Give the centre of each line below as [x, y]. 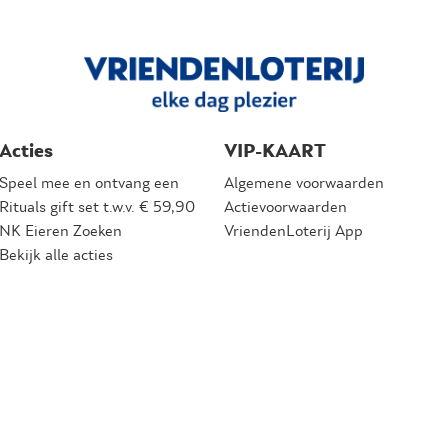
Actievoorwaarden [285, 206]
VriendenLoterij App [293, 230]
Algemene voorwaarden [304, 182]
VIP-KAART [275, 151]
